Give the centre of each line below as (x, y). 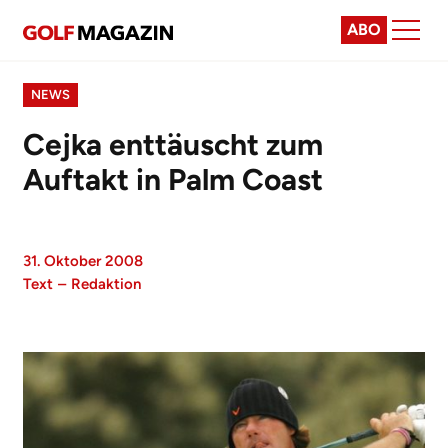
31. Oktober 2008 (83, 261)
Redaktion (106, 284)
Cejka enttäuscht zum (173, 144)
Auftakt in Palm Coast (173, 179)
